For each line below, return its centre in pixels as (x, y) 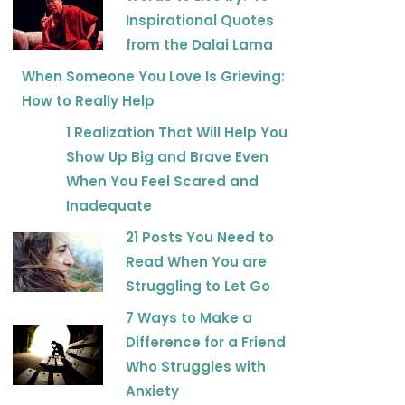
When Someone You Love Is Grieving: (153, 77)
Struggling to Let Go (198, 287)
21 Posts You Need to (200, 238)
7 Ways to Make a (189, 318)
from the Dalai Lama (199, 45)
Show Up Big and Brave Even (168, 157)
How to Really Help (88, 101)
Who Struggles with (196, 367)
